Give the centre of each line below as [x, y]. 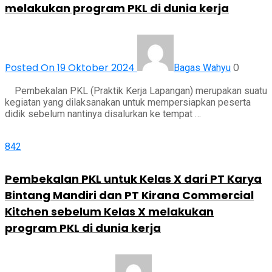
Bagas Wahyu [202, 68]
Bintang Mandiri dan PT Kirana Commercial [129, 195]
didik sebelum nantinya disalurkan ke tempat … [103, 114]
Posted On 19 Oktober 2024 [71, 68]
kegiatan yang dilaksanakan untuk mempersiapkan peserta [128, 103]
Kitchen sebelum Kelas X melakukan [109, 212]
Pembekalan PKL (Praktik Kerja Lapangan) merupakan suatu [136, 91]
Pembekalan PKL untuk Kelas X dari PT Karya [133, 179]
